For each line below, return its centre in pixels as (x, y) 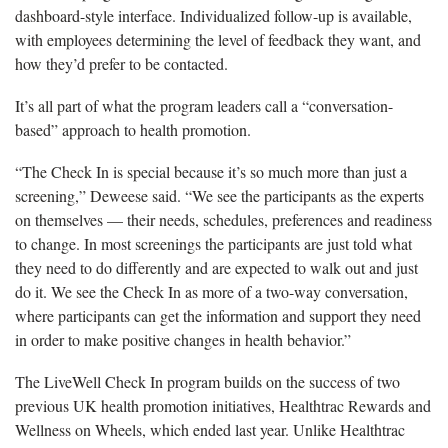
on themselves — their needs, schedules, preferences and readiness (223, 219)
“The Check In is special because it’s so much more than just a (211, 171)
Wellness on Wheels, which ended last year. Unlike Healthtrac (210, 429)
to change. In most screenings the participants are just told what (213, 243)
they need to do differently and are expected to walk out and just (216, 267)
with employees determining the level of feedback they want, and (218, 39)
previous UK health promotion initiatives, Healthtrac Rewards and (223, 405)
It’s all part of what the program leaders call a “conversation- (204, 105)
